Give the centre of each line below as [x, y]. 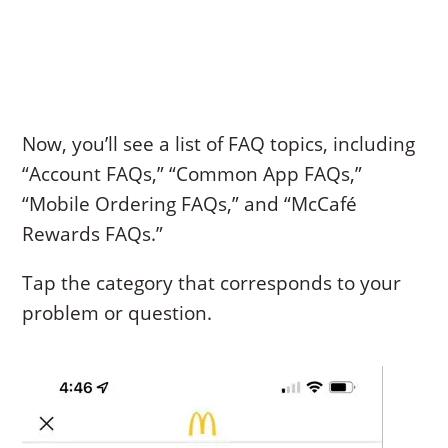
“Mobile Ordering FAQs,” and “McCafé [190, 203]
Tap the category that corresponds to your [212, 282]
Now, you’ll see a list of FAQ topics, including [219, 143]
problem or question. [117, 312]
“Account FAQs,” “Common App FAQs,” [192, 173]
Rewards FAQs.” [93, 233]
